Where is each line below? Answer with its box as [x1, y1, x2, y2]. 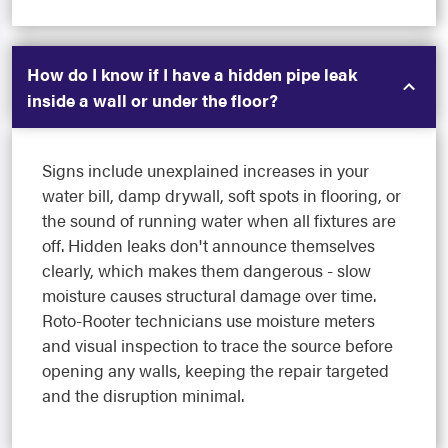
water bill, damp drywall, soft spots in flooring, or [42, 183, 401, 208]
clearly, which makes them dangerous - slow [42, 258, 371, 283]
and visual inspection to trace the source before [42, 333, 393, 358]
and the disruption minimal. [42, 383, 244, 408]
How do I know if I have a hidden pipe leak [27, 62, 357, 87]
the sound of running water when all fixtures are [42, 208, 396, 233]
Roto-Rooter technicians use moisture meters [42, 308, 375, 333]
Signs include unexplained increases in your [42, 158, 369, 183]
